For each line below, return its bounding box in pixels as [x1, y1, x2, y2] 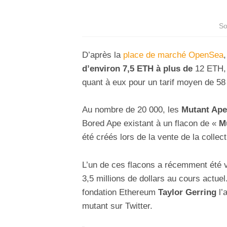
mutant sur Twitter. [82, 201, 153, 211]
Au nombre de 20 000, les [82, 105, 181, 115]
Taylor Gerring [158, 187, 216, 197]
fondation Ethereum [82, 187, 158, 197]
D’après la [82, 50, 123, 60]
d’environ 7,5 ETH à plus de [82, 64, 193, 74]
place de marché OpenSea [123, 50, 223, 60]
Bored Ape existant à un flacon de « [82, 119, 219, 129]
